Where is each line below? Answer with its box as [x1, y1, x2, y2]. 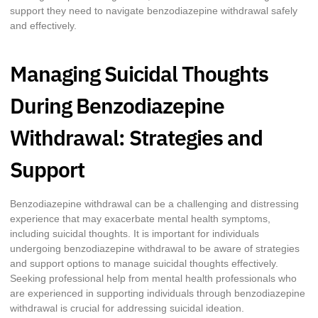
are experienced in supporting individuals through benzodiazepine [10, 287, 305, 300]
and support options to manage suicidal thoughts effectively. [10, 258, 278, 270]
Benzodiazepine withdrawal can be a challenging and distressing [10, 198, 299, 210]
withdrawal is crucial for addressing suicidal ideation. [10, 302, 244, 314]
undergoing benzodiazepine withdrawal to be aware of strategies [10, 243, 300, 255]
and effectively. [10, 19, 77, 31]
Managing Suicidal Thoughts [10, 60, 268, 88]
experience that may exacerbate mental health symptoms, [10, 213, 270, 225]
